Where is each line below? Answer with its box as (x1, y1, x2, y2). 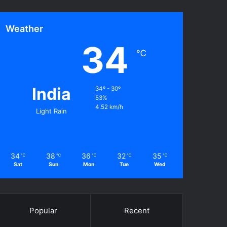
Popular (29, 206, 57, 215)
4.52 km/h (95, 103, 123, 110)
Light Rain (36, 107, 67, 115)
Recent (124, 206, 149, 215)
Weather (6, 23, 44, 34)
